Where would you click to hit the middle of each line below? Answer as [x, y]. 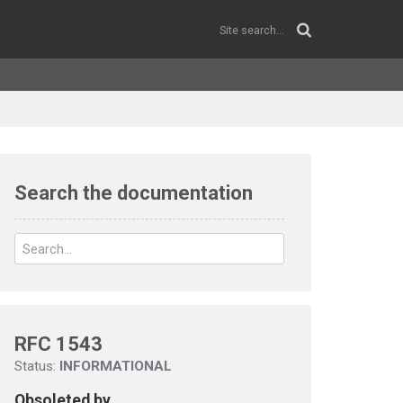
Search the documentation [134, 193]
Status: [37, 366]
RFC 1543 [58, 344]
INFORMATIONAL [116, 366]
